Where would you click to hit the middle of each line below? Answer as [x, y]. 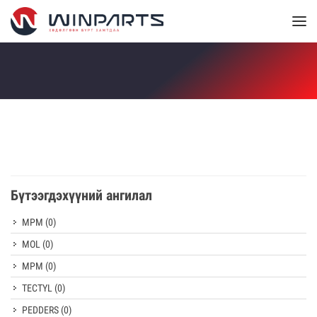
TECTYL [38, 288]
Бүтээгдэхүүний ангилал [81, 195]
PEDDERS [41, 310]
